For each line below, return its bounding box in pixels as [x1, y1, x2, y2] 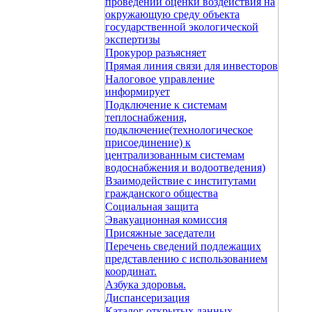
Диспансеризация [105, 292, 189, 304]
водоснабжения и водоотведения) [105, 162, 265, 173]
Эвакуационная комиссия [105, 214, 227, 226]
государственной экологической [105, 21, 258, 33]
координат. [105, 265, 157, 277]
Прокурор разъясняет [105, 47, 206, 58]
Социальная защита [105, 201, 198, 212]
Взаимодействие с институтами [105, 175, 256, 187]
